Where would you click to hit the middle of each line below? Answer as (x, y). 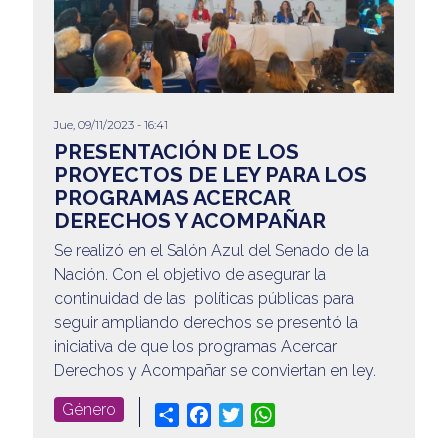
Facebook (246, 414)
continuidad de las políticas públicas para (203, 299)
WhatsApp (313, 414)
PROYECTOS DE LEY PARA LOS (210, 175)
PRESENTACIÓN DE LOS (176, 152)
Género (88, 410)
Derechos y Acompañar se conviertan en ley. (214, 371)
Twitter (266, 414)
